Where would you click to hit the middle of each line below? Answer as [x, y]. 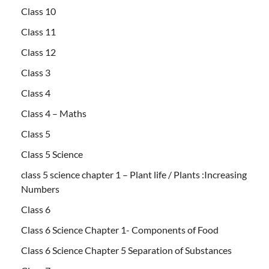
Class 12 [38, 52]
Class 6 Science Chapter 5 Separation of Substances [126, 250]
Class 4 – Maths [54, 113]
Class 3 [36, 73]
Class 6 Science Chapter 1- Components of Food [120, 230]
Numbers [40, 189]
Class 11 [38, 32]
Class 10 [38, 11]
